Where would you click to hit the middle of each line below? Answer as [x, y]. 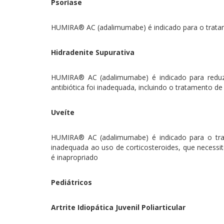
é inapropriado [74, 157]
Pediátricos [71, 182]
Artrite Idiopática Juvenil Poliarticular [118, 207]
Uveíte [63, 112]
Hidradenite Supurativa [93, 52]
